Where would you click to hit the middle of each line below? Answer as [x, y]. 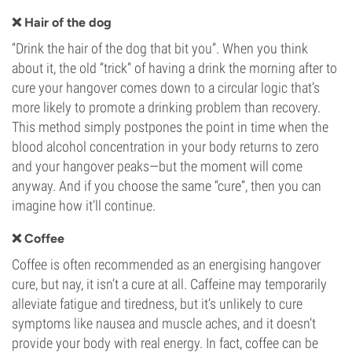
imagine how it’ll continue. [84, 205]
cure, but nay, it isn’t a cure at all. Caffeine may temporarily [169, 284]
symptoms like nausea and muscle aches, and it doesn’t [164, 323]
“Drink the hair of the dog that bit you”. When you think [160, 48]
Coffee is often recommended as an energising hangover [166, 264]
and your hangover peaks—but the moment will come [157, 166]
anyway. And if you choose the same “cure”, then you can [167, 186]
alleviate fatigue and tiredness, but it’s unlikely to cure [157, 304]
